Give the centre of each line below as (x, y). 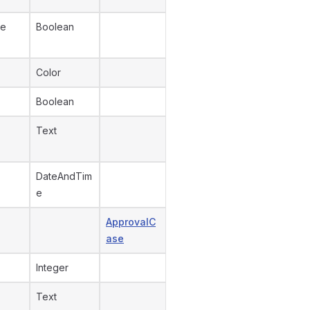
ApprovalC (131, 222)
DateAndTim (64, 176)
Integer (52, 267)
